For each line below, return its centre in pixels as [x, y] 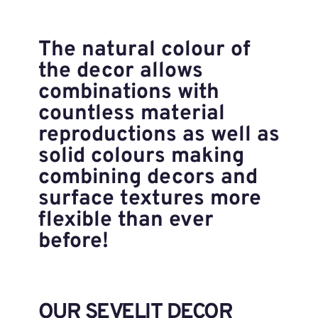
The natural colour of [144, 50]
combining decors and [148, 178]
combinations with [128, 93]
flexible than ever [126, 221]
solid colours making [141, 157]
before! [73, 242]
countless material [131, 114]
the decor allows [120, 72]
